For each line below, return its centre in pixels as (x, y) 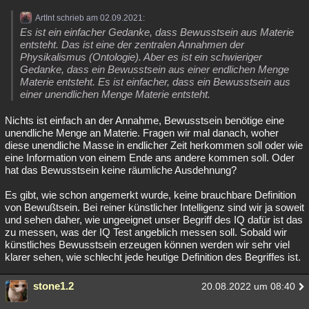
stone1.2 (53, 286)
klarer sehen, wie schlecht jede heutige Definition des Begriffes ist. (153, 257)
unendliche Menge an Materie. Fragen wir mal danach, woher (142, 133)
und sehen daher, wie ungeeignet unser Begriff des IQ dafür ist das (154, 220)
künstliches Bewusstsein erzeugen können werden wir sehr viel (147, 245)
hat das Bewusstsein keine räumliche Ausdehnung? (121, 170)
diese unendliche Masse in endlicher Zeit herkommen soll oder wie (154, 145)
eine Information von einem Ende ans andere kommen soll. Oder (150, 158)
